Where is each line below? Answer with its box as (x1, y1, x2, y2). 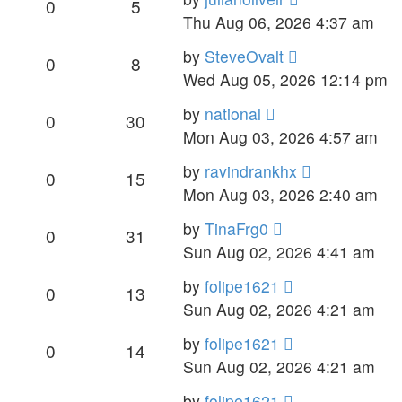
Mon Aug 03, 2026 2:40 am (183, 182, 378, 205)
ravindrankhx (205, 159, 297, 182)
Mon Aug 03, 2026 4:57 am (183, 125, 378, 148)
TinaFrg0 (205, 216, 268, 240)
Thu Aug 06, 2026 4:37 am (183, 10, 374, 33)
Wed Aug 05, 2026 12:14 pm (183, 67, 388, 91)
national (205, 101, 261, 125)
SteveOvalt (205, 44, 284, 67)
